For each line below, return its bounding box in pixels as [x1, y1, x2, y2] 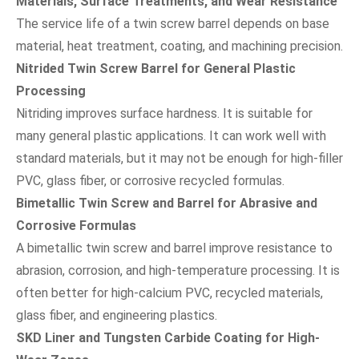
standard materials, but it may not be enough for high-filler [16, 150, 343, 166]
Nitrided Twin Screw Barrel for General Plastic [16, 60, 296, 76]
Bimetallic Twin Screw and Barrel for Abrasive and [16, 195, 317, 211]
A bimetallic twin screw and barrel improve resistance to [16, 240, 333, 256]
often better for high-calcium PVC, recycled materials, [16, 284, 323, 301]
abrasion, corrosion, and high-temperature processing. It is [16, 262, 340, 278]
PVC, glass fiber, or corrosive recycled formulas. [16, 172, 284, 188]
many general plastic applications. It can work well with [16, 127, 326, 143]
